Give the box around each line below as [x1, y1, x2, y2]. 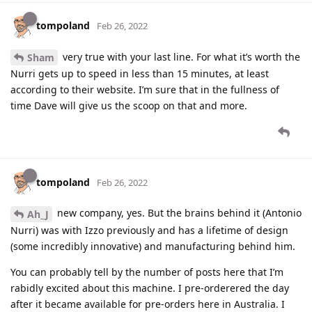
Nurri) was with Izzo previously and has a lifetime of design [10, 224, 288, 237]
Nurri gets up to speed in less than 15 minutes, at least [10, 67, 269, 81]
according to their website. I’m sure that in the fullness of [10, 83, 279, 97]
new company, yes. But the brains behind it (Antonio [54, 206, 302, 220]
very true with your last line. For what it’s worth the [60, 49, 300, 63]
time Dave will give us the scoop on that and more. [10, 99, 247, 113]
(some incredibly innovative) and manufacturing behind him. [10, 240, 295, 253]
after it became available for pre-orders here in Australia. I [10, 297, 285, 311]
